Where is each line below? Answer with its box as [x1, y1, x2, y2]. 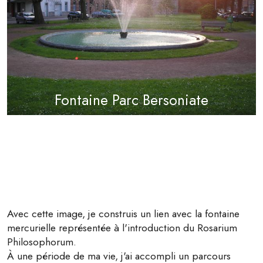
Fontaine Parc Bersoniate [55, 90, 208, 111]
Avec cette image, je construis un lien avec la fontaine [7, 206, 240, 222]
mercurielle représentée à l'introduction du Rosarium [7, 220, 237, 236]
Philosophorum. [7, 234, 76, 250]
